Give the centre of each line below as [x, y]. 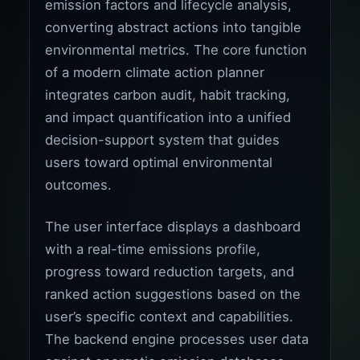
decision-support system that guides [163, 139]
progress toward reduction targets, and [170, 271]
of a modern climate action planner [155, 72]
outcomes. [79, 184]
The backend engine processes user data [177, 339]
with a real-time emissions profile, [153, 249]
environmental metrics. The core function [176, 49]
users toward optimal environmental [159, 162]
